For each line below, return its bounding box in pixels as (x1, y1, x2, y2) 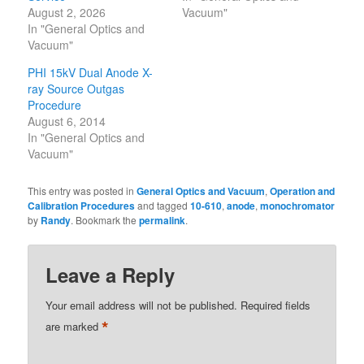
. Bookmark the (71, 212, 140, 227)
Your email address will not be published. (45, 297, 238, 314)
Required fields (240, 297, 311, 314)
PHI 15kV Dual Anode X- (28, 63, 154, 80)
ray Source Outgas (28, 80, 125, 97)
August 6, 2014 (28, 112, 106, 129)
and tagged (135, 197, 191, 212)
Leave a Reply (45, 261, 175, 289)
